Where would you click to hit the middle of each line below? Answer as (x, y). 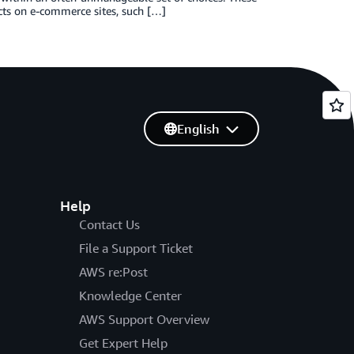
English (198, 129)
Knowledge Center (130, 296)
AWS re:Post (113, 272)
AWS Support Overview (144, 319)
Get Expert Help (123, 343)
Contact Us (109, 224)
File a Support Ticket (136, 248)
